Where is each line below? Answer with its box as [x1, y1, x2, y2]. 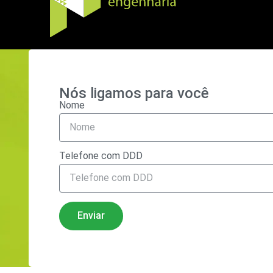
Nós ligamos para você [59, 84, 209, 102]
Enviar [77, 210, 105, 222]
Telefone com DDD [59, 149, 143, 161]
